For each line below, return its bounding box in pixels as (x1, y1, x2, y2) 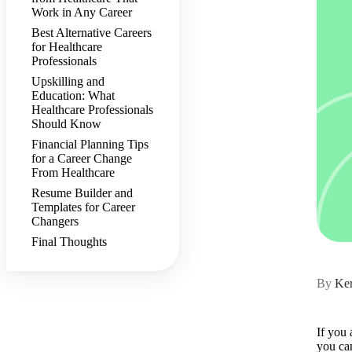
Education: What (31, 89, 115, 103)
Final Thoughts (31, 235, 110, 249)
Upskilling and (31, 75, 104, 89)
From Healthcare (31, 166, 118, 180)
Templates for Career (31, 200, 135, 214)
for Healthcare (31, 40, 102, 54)
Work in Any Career (31, 5, 135, 20)
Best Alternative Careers (31, 26, 152, 40)
